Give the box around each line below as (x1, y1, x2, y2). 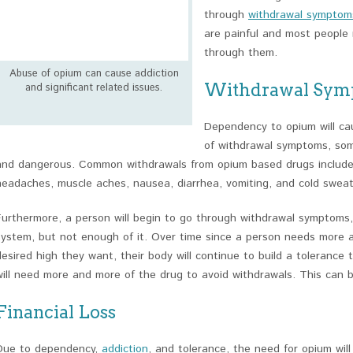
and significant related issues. (25, 80, 162, 95)
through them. (204, 45, 277, 61)
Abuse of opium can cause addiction (9, 66, 179, 81)
